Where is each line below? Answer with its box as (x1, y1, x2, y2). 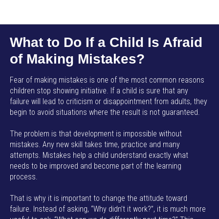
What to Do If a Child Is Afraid (10, 35, 202, 50)
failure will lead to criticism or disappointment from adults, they (10, 97, 207, 106)
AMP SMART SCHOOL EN (73, 9, 146, 16)
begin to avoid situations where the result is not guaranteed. (10, 108, 200, 117)
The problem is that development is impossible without (10, 129, 182, 138)
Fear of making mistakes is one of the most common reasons (10, 75, 204, 85)
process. (10, 172, 38, 181)
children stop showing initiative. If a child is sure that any (10, 86, 188, 95)
